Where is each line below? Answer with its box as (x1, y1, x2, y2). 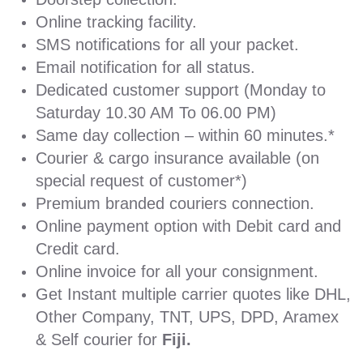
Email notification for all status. (36, 58, 255, 77)
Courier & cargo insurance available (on (36, 149, 319, 168)
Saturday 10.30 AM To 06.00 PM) (36, 104, 276, 122)
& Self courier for (36, 331, 162, 349)
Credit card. (36, 240, 120, 258)
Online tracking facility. (36, 13, 197, 32)
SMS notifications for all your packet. (36, 36, 299, 54)
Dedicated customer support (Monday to (36, 81, 326, 100)
